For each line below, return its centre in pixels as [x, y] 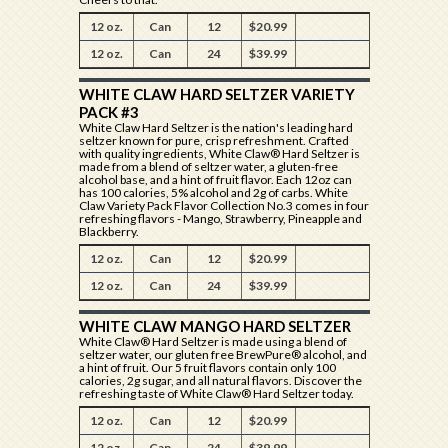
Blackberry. [108, 231]
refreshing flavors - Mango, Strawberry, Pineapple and [220, 218]
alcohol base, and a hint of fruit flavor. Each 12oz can [215, 179]
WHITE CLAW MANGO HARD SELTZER [214, 326]
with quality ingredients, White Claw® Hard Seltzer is [219, 153]
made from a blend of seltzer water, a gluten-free [208, 166]
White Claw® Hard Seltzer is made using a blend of [212, 341]
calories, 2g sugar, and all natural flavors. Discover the [220, 380]
